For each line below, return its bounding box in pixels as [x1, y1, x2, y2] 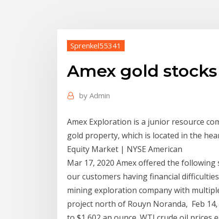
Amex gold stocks [67, 61, 217, 82]
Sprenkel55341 [70, 40, 121, 50]
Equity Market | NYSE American [67, 143, 182, 154]
